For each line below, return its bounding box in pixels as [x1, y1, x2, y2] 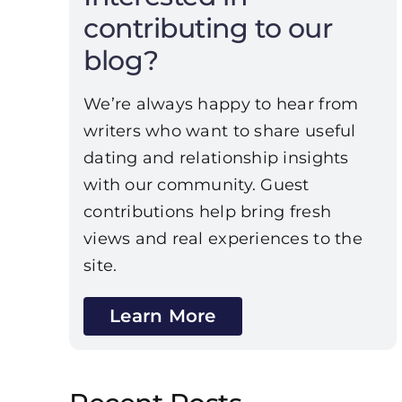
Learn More [109, 305, 216, 328]
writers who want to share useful [83, 121, 356, 142]
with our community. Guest [83, 175, 310, 196]
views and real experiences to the [83, 229, 363, 249]
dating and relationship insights [83, 148, 349, 169]
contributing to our [83, 12, 333, 46]
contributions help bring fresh [83, 202, 332, 223]
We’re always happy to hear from [83, 94, 359, 115]
